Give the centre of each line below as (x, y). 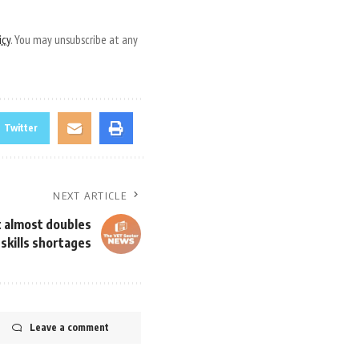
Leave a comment (69, 327)
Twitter (21, 127)
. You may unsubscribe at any (74, 39)
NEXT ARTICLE (90, 195)
